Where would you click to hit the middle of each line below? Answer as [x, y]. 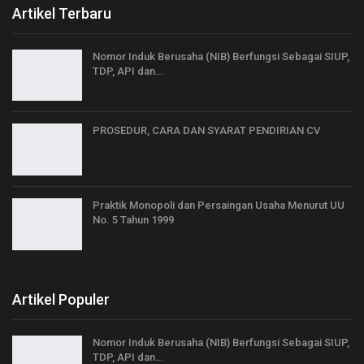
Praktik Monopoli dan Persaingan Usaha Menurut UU [219, 205]
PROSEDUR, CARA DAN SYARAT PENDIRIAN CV [206, 131]
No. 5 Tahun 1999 [133, 219]
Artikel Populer [61, 299]
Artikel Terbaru [62, 13]
